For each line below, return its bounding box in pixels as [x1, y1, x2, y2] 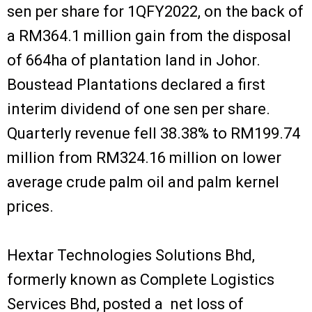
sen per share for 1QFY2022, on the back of [7, 2, 304, 20]
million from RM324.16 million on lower [7, 148, 281, 166]
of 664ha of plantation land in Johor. [7, 51, 260, 69]
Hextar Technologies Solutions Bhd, [7, 246, 255, 264]
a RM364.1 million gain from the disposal [7, 26, 291, 45]
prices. [7, 197, 54, 215]
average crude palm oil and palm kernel [7, 173, 279, 191]
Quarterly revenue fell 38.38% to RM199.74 [7, 124, 300, 142]
